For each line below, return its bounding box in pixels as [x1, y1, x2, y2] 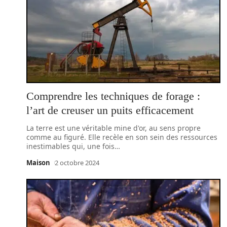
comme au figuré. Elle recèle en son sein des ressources [26, 132, 217, 142]
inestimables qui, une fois [26, 141, 115, 151]
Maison [26, 158, 50, 167]
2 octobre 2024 [54, 158, 99, 167]
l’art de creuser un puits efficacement [26, 104, 194, 117]
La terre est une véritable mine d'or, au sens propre [26, 123, 201, 133]
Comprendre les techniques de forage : [26, 90, 200, 102]
